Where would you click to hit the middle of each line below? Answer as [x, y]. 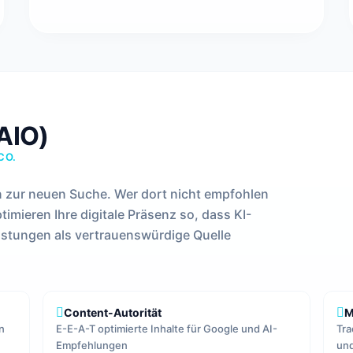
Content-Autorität [112, 312]
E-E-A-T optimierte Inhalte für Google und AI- [166, 329]
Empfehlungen [91, 345]
